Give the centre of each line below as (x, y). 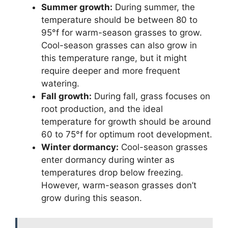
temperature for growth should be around (126, 122)
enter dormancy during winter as (108, 160)
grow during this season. (92, 198)
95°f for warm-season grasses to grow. (122, 33)
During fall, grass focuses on (151, 96)
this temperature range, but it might (114, 58)
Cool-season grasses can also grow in (119, 46)
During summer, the (154, 7)
